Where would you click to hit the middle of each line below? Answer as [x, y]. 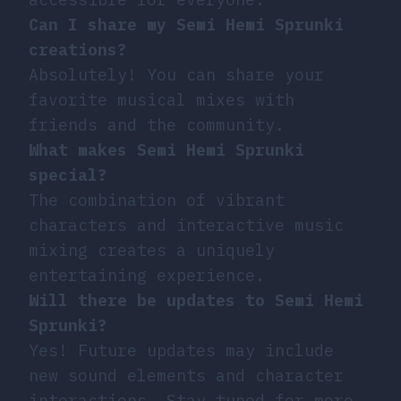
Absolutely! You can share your [176, 74]
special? [68, 175]
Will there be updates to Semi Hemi [196, 300]
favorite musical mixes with [162, 99]
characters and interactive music [186, 225]
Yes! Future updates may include [181, 350]
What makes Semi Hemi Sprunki [166, 149]
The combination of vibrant [157, 200]
